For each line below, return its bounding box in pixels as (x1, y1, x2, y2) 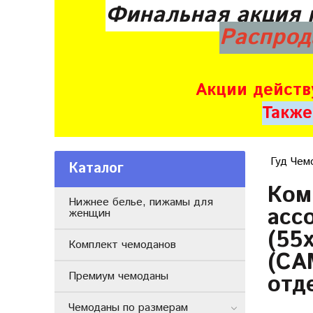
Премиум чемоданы (68, 268, 168, 284)
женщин (68, 205, 110, 221)
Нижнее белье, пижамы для (68, 194, 213, 210)
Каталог (68, 159, 124, 179)
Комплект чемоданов (68, 236, 176, 253)
